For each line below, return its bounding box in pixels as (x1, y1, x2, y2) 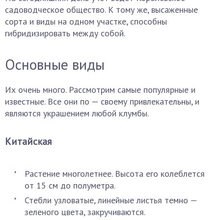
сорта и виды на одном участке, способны (5, 16, 167, 27)
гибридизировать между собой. (5, 27, 125, 39)
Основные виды (5, 55, 105, 74)
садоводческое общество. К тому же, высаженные (5, 4, 198, 15)
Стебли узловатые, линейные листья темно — (25, 194, 197, 206)
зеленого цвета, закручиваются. (25, 206, 145, 218)
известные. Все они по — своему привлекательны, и (5, 96, 199, 107)
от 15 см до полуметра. (25, 180, 115, 191)
